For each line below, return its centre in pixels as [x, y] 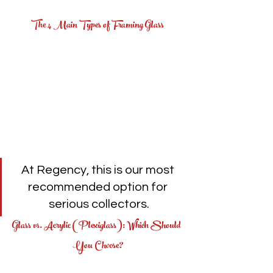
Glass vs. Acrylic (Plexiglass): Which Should [97, 226]
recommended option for [99, 187]
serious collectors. [99, 204]
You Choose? [97, 246]
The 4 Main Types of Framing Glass [97, 26]
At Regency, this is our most [99, 170]
